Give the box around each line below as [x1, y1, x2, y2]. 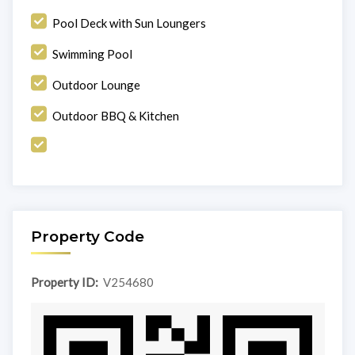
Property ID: [30, 275, 98, 290]
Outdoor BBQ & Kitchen [52, 109, 179, 124]
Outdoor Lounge [52, 78, 140, 93]
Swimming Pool [52, 47, 132, 62]
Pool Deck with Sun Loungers [52, 16, 206, 31]
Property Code [30, 227, 144, 246]
